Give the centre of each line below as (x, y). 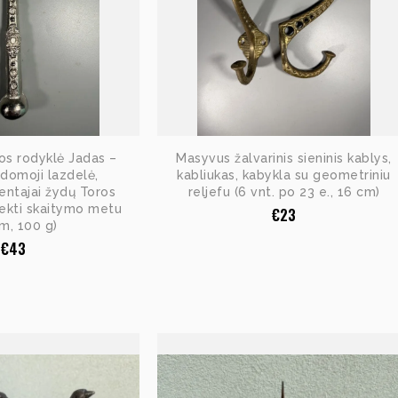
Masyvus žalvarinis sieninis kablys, (284, 158)
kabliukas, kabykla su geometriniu (284, 175)
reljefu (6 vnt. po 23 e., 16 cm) (284, 191)
